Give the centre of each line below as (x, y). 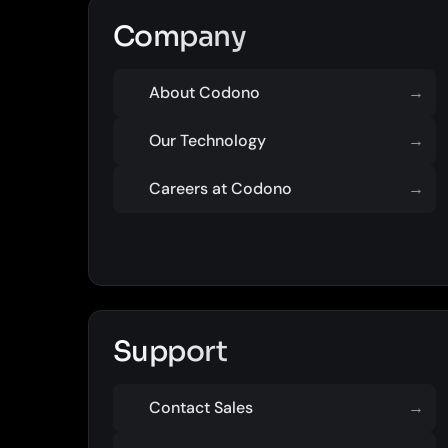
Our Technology (207, 140)
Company (180, 36)
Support (170, 351)
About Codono (204, 92)
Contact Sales (201, 407)
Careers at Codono (220, 188)
